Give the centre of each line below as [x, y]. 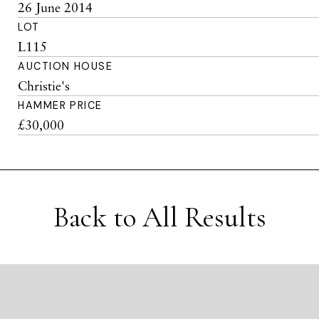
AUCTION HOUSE [66, 66]
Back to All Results [159, 217]
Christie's [44, 85]
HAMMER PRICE [60, 105]
